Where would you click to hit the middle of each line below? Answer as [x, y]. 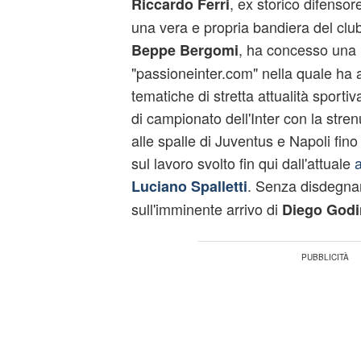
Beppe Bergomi [185, 50]
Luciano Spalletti [189, 186]
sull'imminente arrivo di [206, 209]
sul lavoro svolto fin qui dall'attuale [243, 163]
